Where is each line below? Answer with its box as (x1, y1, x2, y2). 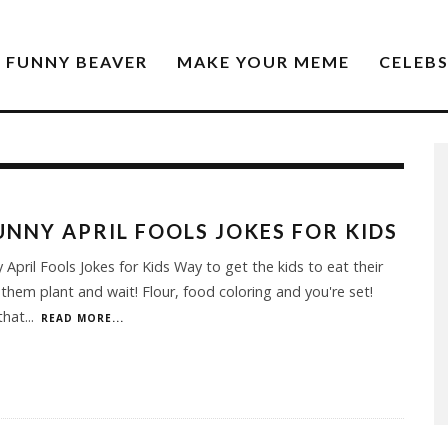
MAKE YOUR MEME (177, 52, 350, 71)
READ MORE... (40, 311, 124, 326)
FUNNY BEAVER (6, 52, 148, 71)
